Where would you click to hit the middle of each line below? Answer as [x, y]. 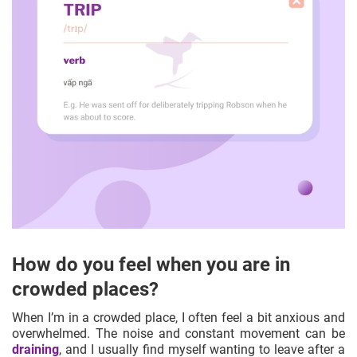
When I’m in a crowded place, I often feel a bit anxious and [178, 317]
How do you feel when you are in [151, 264]
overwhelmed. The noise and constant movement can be [178, 333]
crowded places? [85, 289]
